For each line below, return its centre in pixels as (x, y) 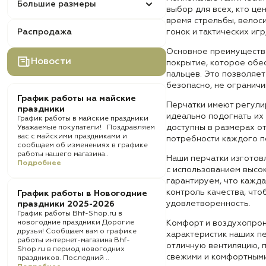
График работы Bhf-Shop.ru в (70, 214)
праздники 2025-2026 (66, 204)
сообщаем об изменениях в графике (83, 145)
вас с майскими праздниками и (72, 137)
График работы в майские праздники (85, 119)
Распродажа (45, 32)
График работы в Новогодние (82, 194)
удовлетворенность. (208, 204)
